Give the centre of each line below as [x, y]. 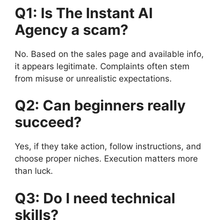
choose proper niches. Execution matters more [106, 159]
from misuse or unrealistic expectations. [93, 78]
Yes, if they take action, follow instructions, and [108, 146]
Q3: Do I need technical [95, 198]
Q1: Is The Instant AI [84, 13]
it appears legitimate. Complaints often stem [102, 66]
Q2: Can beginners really [100, 105]
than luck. [34, 171]
